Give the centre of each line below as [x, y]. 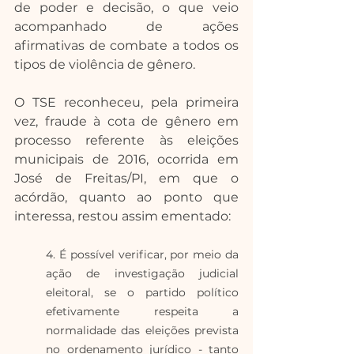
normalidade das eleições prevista [142, 330]
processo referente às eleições [126, 140]
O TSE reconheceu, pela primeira [126, 102]
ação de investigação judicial [142, 273]
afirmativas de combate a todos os [126, 45]
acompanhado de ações [126, 26]
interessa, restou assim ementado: [124, 216]
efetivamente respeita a [142, 311]
